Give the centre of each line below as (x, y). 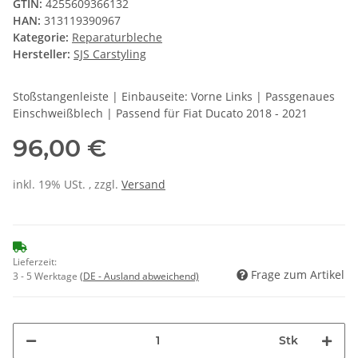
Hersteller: (42, 54)
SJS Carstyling (110, 54)
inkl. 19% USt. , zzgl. (67, 184)
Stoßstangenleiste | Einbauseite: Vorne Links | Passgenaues (174, 96)
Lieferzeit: (35, 261)
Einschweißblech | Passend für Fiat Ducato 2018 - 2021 (160, 113)
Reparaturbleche (117, 37)
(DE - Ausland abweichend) (139, 276)
